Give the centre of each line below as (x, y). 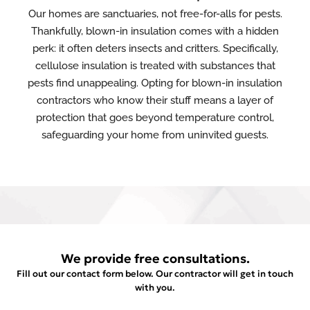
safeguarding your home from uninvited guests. (155, 135)
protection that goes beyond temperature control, (155, 118)
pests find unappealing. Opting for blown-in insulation (155, 83)
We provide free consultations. (155, 258)
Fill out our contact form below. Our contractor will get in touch (155, 274)
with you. (155, 288)
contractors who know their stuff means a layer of (155, 100)
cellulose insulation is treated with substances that (155, 66)
